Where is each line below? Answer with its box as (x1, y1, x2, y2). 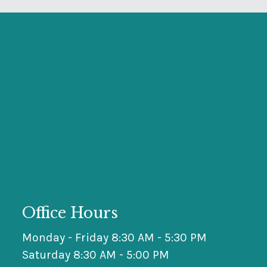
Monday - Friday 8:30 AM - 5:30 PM (22, 230, 207, 244)
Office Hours (22, 203, 119, 222)
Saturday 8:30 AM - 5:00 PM (22, 247, 170, 262)
